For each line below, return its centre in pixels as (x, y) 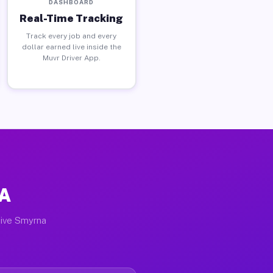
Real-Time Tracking (72, 18)
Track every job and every (72, 36)
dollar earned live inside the (71, 47)
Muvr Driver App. (71, 58)
